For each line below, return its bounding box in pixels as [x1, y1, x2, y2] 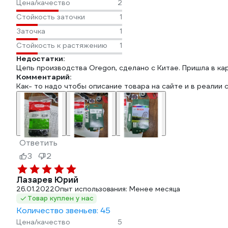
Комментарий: [16, 72, 71, 81]
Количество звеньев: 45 [16, 205, 110, 216]
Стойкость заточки [16, 12, 85, 21]
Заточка [16, 26, 45, 36]
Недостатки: [16, 54, 65, 63]
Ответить [19, 137, 58, 148]
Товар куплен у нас [27, 194, 94, 203]
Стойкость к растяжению [16, 41, 107, 50]
